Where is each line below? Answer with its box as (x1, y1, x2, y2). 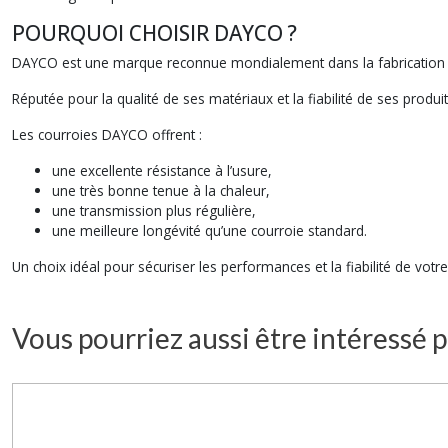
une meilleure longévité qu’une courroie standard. (52, 221, 367, 240)
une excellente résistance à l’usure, (52, 161, 272, 180)
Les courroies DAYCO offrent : (12, 125, 202, 144)
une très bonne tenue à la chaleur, (52, 181, 270, 200)
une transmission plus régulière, (52, 201, 256, 220)
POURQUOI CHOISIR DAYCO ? (12, 19, 297, 47)
